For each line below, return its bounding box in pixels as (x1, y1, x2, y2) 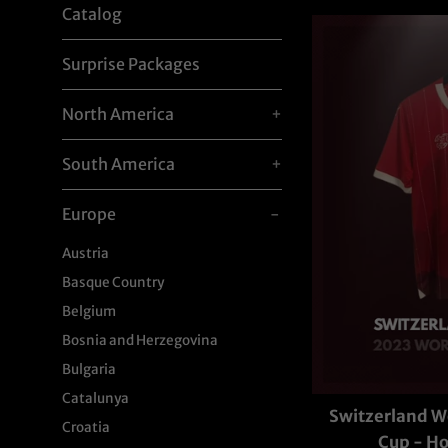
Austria (62, 245, 109, 262)
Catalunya (62, 390, 129, 407)
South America (62, 154, 175, 174)
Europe (62, 204, 116, 224)
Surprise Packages (62, 54, 200, 74)
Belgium (62, 303, 116, 320)
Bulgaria (62, 361, 116, 378)
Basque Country (62, 274, 164, 291)
